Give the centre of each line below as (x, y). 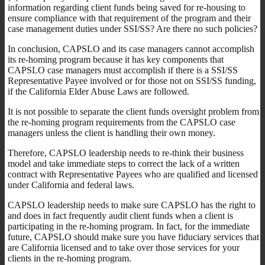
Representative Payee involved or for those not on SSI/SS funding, (132, 80)
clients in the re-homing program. (70, 258)
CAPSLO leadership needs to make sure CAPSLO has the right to (132, 205)
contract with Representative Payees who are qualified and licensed (133, 174)
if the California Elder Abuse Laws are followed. (98, 91)
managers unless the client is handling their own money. (112, 132)
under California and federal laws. (71, 185)
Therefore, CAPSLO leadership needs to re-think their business (126, 153)
